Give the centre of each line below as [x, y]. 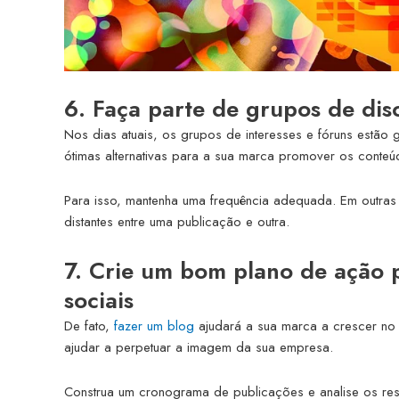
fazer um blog [154, 326]
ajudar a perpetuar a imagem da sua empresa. [199, 347]
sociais [99, 300]
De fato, [89, 326]
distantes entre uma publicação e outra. [177, 222]
